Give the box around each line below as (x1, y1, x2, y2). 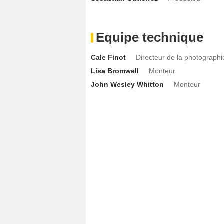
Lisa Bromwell (91, 66, 139, 75)
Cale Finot (91, 53, 126, 61)
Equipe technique (96, 29, 203, 45)
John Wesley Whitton (91, 80, 164, 88)
